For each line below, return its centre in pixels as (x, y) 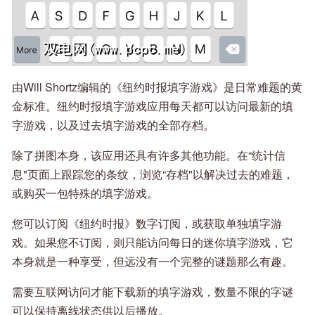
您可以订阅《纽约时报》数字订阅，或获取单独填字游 (147, 224)
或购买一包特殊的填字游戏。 (85, 193)
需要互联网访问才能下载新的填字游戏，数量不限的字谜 (153, 292)
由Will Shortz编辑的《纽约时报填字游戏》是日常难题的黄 (157, 87)
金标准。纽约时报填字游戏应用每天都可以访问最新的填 (153, 106)
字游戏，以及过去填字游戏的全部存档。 (113, 125)
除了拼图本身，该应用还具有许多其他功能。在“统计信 (149, 155)
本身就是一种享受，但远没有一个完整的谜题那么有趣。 (153, 262)
